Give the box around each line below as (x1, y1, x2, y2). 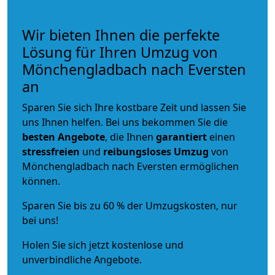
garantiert (156, 130, 207, 144)
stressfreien (22, 144, 80, 158)
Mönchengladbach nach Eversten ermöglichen (22, 159, 239, 173)
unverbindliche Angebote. (22, 252, 142, 266)
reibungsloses (103, 144, 171, 158)
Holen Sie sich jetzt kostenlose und (22, 238, 184, 252)
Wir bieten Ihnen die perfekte (22, 25, 220, 45)
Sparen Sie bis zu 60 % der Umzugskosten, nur (22, 198, 238, 212)
